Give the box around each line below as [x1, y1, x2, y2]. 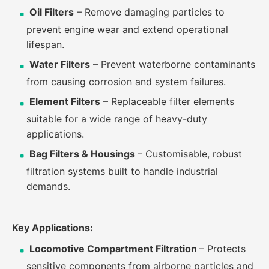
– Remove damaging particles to [74, 5, 225, 18]
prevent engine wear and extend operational [26, 23, 228, 35]
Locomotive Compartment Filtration [29, 242, 199, 255]
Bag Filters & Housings [29, 147, 138, 160]
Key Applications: [12, 222, 93, 234]
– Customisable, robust [138, 147, 242, 160]
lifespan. [26, 38, 64, 50]
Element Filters [29, 95, 100, 107]
